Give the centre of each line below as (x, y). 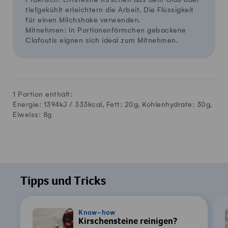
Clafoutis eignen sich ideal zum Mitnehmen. (102, 40)
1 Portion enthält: (42, 94)
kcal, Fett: (106, 104)
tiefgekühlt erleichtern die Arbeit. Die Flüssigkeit (110, 10)
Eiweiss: (28, 115)
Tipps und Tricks (63, 182)
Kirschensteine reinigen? (128, 222)
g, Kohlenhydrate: (165, 104)
